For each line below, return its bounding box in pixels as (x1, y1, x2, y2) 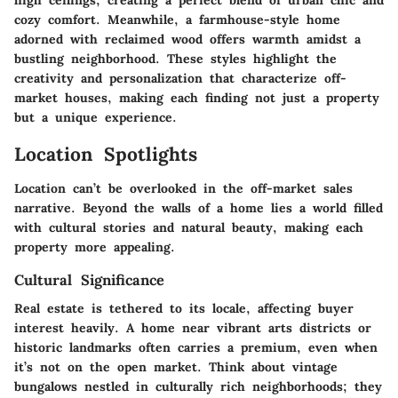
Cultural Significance (14, 270, 164, 289)
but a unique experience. (14, 109, 177, 126)
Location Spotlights (14, 142, 197, 167)
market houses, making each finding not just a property (14, 90, 379, 107)
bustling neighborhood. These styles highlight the (14, 51, 337, 68)
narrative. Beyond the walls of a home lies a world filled (14, 199, 383, 216)
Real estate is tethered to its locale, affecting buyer (14, 300, 354, 317)
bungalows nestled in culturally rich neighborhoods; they (14, 378, 382, 395)
